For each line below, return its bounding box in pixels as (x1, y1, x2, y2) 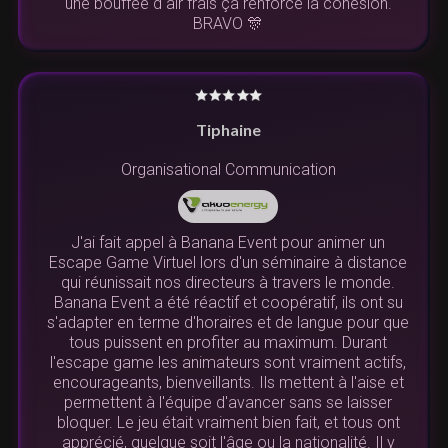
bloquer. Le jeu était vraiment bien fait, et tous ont (56, 413, 400, 433)
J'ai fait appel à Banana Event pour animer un (71, 233, 385, 253)
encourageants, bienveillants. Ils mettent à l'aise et (52, 373, 404, 393)
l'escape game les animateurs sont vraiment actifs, (50, 353, 406, 373)
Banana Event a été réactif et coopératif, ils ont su (53, 293, 403, 313)
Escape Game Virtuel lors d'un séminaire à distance (49, 253, 407, 273)
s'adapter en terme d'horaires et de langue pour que (47, 313, 409, 333)
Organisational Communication (120, 159, 336, 179)
